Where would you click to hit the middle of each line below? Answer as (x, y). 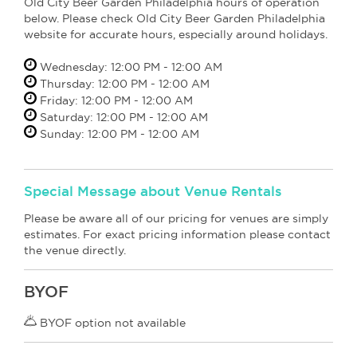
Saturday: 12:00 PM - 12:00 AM (122, 117)
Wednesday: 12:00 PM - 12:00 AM (129, 67)
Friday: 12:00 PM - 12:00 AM (115, 100)
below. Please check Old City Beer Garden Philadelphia (175, 18)
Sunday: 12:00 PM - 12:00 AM (118, 133)
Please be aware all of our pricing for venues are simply (176, 218)
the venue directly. (75, 250)
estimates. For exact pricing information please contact (177, 234)
